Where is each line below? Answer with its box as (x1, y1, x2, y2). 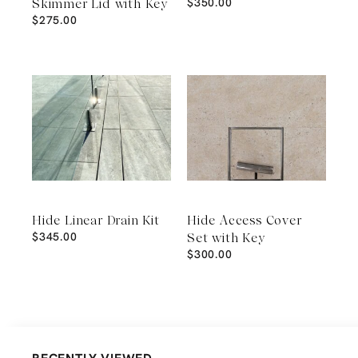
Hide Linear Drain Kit (32, 213, 160, 228)
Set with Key (187, 230, 265, 245)
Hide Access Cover (187, 213, 302, 228)
